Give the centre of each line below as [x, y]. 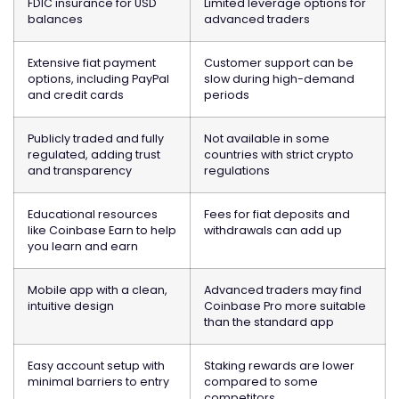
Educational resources [93, 215]
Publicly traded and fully [96, 139]
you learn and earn [83, 247]
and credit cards [76, 95]
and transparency [80, 171]
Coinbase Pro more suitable [285, 306]
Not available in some [267, 139]
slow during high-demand [279, 79]
